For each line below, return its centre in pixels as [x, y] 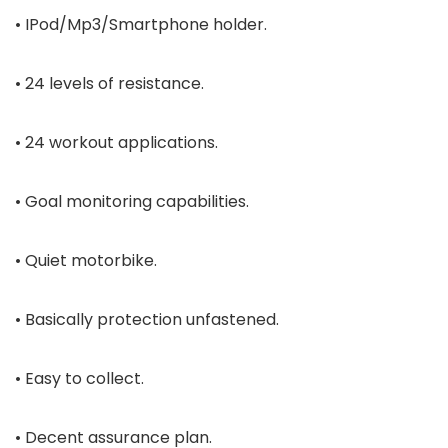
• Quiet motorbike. [86, 261]
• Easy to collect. [79, 379]
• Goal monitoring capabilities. [132, 202]
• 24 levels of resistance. [109, 84]
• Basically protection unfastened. [147, 320]
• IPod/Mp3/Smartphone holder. [141, 25]
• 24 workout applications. [116, 143]
